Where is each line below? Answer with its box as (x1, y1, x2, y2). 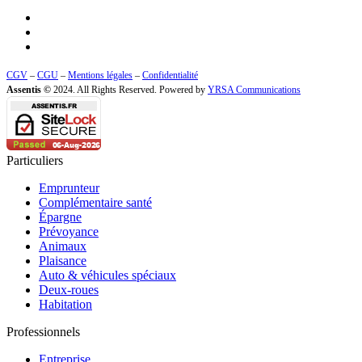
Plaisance (39, 253, 86, 267)
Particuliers (6, 153, 63, 167)
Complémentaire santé (39, 195, 152, 209)
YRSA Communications (208, 83, 301, 95)
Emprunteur (39, 180, 99, 195)
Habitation (39, 297, 92, 311)
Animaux (39, 238, 86, 253)
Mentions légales (68, 69, 133, 81)
